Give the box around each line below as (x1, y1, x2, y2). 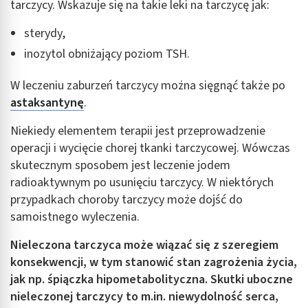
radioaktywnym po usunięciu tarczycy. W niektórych (10, 173, 274, 191)
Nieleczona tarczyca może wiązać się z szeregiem (10, 236, 278, 254)
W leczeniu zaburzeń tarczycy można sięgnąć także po (10, 76, 285, 94)
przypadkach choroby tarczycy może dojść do (10, 190, 243, 208)
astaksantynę (10, 93, 84, 111)
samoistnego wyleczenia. (10, 208, 140, 225)
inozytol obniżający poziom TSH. (24, 45, 190, 63)
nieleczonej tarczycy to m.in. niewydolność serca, (10, 287, 278, 305)
